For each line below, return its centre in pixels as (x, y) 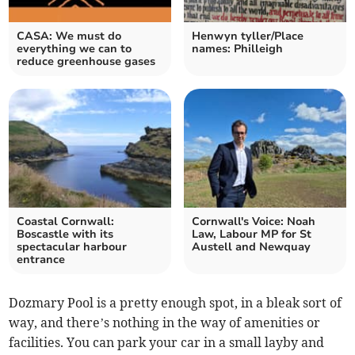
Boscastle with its (65, 235)
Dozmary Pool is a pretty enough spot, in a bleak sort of (176, 303)
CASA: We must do (69, 36)
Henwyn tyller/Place (248, 36)
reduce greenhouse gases (86, 62)
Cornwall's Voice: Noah (254, 222)
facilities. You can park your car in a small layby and (167, 343)
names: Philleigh (237, 49)
